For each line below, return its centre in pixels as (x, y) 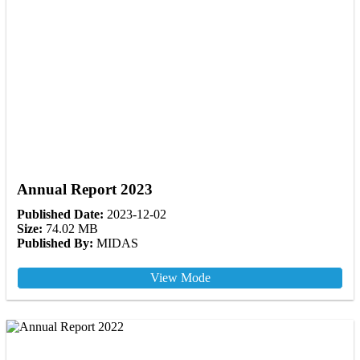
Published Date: (60, 215)
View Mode (180, 278)
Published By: (55, 243)
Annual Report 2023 (85, 190)
